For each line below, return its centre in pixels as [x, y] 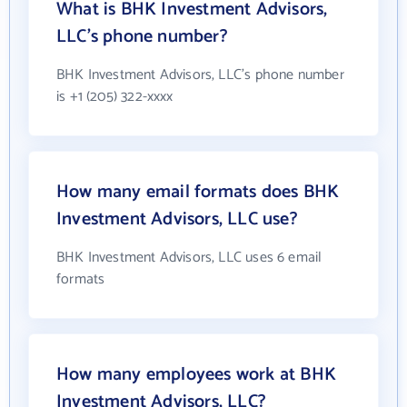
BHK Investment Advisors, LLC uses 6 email [189, 258]
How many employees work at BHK [196, 375]
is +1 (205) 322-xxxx [115, 97]
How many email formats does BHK [198, 192]
